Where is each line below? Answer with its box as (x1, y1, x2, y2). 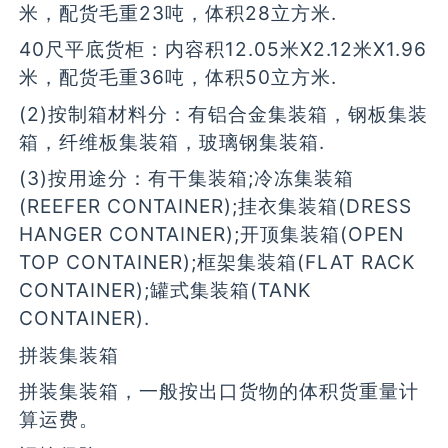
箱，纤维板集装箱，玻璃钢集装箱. (19, 129, 326, 154)
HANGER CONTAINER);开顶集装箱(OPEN (19, 222, 405, 247)
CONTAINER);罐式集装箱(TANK (19, 278, 312, 303)
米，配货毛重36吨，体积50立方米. (19, 65, 338, 90)
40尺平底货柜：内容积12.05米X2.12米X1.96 (19, 37, 428, 62)
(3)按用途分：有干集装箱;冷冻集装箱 (19, 166, 355, 191)
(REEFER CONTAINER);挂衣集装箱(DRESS (19, 194, 413, 219)
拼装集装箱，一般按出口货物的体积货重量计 (19, 378, 420, 403)
